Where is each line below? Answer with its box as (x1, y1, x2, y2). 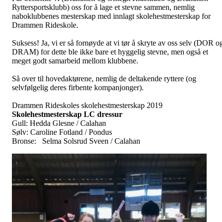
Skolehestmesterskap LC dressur (12, 110, 122, 118)
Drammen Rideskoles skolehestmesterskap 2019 (12, 101, 163, 110)
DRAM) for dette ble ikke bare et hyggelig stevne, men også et (12, 47, 208, 56)
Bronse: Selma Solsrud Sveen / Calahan (12, 136, 140, 145)
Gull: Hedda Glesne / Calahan (12, 118, 106, 127)
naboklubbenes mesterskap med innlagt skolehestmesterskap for (12, 11, 211, 20)
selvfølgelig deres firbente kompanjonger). (12, 83, 144, 92)
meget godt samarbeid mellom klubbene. (12, 56, 138, 65)
